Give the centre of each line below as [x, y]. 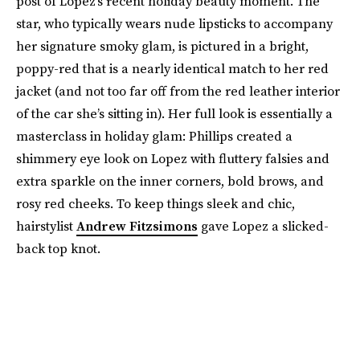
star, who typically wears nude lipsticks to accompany [174, 23]
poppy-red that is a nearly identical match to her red [172, 68]
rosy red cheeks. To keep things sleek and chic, [155, 203]
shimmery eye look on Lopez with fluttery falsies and [173, 158]
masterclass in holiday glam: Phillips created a [154, 136]
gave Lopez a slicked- [263, 226]
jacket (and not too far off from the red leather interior [178, 91]
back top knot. [58, 248]
